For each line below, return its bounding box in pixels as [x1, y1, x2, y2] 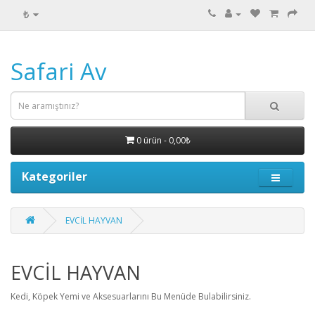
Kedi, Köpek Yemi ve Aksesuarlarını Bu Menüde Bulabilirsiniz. [11, 290, 251, 302]
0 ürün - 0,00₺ [136, 134, 191, 146]
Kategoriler [22, 169, 87, 184]
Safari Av [11, 56, 106, 87]
